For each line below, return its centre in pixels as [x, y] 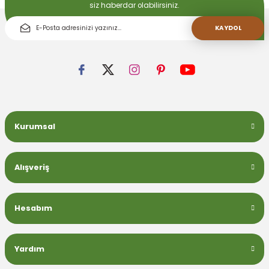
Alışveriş [32, 168]
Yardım [29, 249]
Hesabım [33, 208]
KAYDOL [228, 28]
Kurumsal [35, 127]
